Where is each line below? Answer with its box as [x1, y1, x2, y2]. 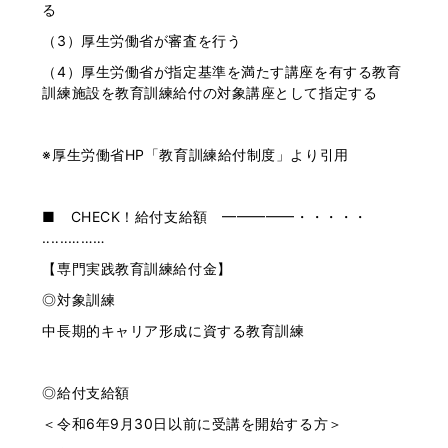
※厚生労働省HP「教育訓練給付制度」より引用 [42, 145, 349, 163]
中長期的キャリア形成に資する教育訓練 [42, 321, 305, 339]
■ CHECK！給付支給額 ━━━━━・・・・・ [42, 207, 368, 225]
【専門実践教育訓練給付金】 [42, 259, 232, 277]
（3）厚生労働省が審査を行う [42, 31, 242, 49]
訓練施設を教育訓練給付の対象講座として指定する [42, 83, 378, 101]
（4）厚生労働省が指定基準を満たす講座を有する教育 [42, 62, 402, 80]
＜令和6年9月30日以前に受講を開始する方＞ [42, 414, 343, 432]
